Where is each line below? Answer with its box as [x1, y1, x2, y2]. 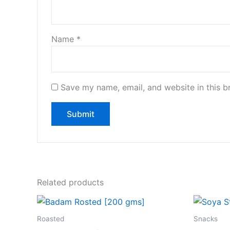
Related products [37, 177, 104, 188]
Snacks [194, 215, 218, 223]
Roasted [37, 215, 64, 223]
